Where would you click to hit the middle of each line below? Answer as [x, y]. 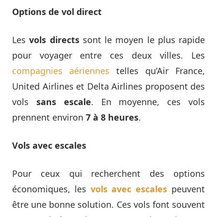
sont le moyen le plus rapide [142, 40]
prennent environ [49, 117]
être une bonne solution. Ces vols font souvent [108, 205]
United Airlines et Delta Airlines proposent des [108, 86]
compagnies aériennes [61, 71]
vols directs [54, 40]
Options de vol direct [57, 12]
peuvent [186, 189]
